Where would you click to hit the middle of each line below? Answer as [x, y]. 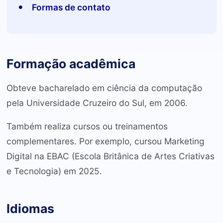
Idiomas [30, 208]
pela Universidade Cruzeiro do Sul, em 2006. [97, 103]
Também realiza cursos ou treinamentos [87, 126]
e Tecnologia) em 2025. [54, 171]
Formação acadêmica [71, 63]
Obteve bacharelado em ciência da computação [104, 88]
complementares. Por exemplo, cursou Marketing [105, 141]
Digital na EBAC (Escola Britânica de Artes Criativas [110, 156]
